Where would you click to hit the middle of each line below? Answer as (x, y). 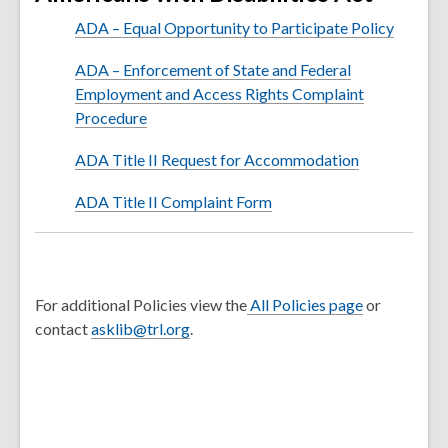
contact (63, 328)
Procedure (111, 117)
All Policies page (305, 304)
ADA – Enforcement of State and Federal (213, 69)
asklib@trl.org (140, 328)
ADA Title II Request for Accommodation (217, 159)
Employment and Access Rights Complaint (219, 93)
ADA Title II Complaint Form (173, 201)
